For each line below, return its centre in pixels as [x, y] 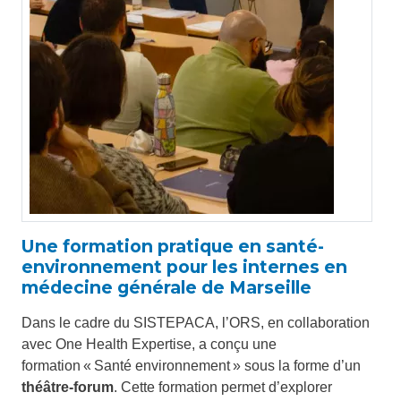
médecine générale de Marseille [166, 288]
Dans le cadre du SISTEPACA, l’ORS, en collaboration [196, 323]
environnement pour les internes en [184, 267]
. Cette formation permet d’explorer [223, 388]
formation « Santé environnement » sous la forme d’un [191, 366]
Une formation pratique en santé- [173, 247]
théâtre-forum [68, 388]
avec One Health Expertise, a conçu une [149, 345]
